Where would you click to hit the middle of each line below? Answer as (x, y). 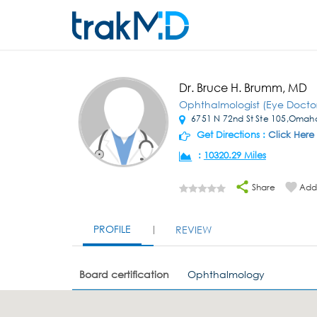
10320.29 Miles (235, 155)
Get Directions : (231, 135)
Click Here (291, 135)
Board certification (124, 274)
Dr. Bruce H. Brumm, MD (243, 87)
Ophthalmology (226, 274)
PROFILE (112, 229)
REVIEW (194, 230)
